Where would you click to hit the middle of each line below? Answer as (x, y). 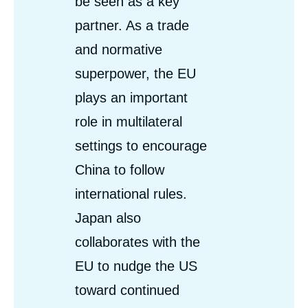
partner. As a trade (132, 25)
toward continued (127, 290)
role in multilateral (129, 121)
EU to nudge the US (136, 266)
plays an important (131, 97)
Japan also (108, 218)
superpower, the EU (135, 73)
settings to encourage (141, 145)
